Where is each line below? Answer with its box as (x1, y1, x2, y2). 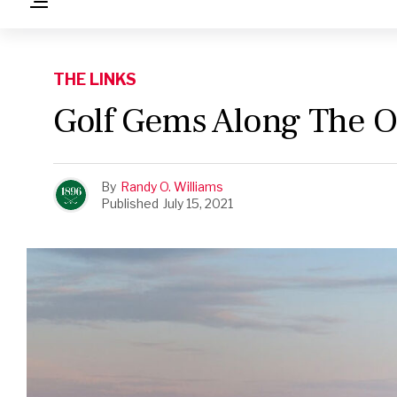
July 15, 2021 (163, 195, 233, 211)
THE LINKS (53, 70, 136, 89)
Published (101, 195, 159, 211)
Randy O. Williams (121, 178, 223, 194)
